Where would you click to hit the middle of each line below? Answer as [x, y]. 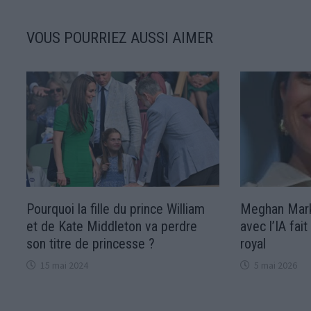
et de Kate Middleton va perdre [112, 226]
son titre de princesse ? [91, 243]
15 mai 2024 [65, 265]
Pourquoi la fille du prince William [116, 209]
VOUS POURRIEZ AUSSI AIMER [120, 38]
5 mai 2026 [275, 265]
